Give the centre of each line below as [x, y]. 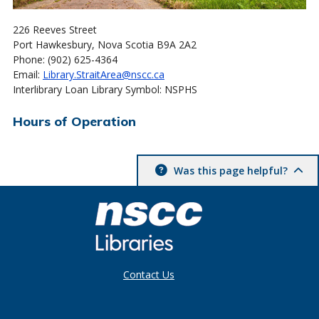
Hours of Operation [74, 121]
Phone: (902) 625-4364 [65, 59]
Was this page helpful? [231, 170]
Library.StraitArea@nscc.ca [103, 74]
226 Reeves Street [54, 29]
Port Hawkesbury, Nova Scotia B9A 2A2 [104, 44]
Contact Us [148, 274]
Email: [27, 74]
